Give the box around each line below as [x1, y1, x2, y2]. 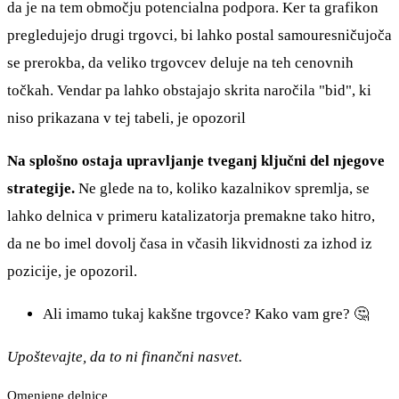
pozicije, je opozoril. [7, 262, 137, 280]
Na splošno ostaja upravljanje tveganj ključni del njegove [7, 151, 385, 169]
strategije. [7, 179, 78, 197]
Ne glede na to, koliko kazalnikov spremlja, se [78, 179, 370, 197]
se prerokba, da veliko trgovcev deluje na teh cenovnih [7, 53, 354, 71]
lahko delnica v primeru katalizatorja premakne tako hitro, [7, 207, 375, 224]
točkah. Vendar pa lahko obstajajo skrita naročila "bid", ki [7, 81, 371, 99]
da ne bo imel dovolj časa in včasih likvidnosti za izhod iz [7, 234, 372, 252]
